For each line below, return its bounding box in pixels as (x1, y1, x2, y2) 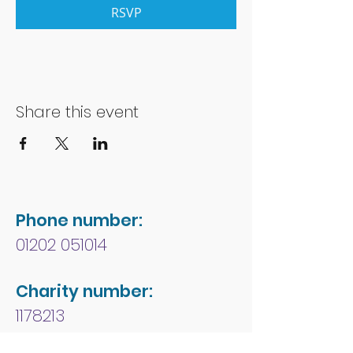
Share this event (16, 101, 139, 123)
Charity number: (16, 280, 153, 303)
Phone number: (16, 209, 143, 232)
